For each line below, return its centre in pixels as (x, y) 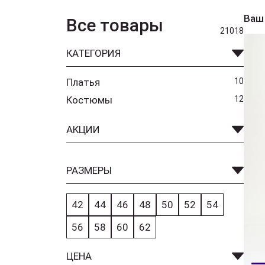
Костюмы (89, 100)
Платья (83, 82)
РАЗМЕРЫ (89, 170)
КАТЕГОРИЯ (93, 53)
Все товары (115, 25)
